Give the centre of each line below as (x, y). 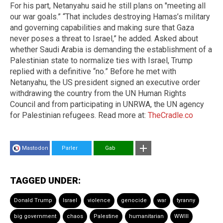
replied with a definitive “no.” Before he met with (93, 71)
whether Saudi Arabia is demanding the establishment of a (111, 49)
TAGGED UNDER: (45, 180)
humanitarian (146, 216)
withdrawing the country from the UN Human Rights (98, 93)
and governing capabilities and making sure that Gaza (102, 27)
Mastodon (35, 148)
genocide (134, 200)
